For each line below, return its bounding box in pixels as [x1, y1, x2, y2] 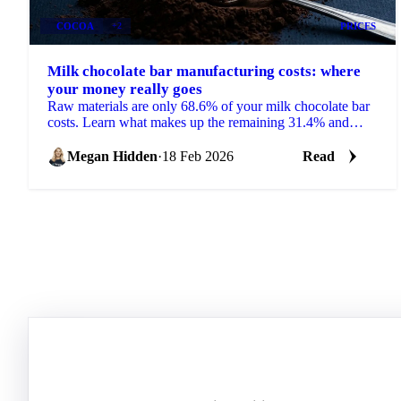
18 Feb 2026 [162, 148, 234, 164]
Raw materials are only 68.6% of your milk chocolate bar [47, 98, 370, 114]
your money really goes [47, 80, 202, 98]
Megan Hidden [67, 148, 158, 164]
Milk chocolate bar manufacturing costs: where [47, 62, 361, 80]
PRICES [339, 20, 376, 31]
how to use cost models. [47, 130, 183, 146]
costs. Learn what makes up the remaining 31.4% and [47, 114, 349, 130]
